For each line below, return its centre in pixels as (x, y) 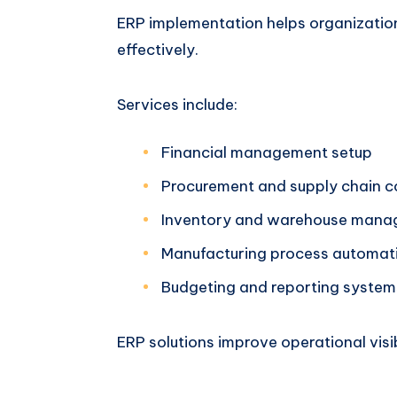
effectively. (158, 49)
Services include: (177, 104)
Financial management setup (267, 152)
